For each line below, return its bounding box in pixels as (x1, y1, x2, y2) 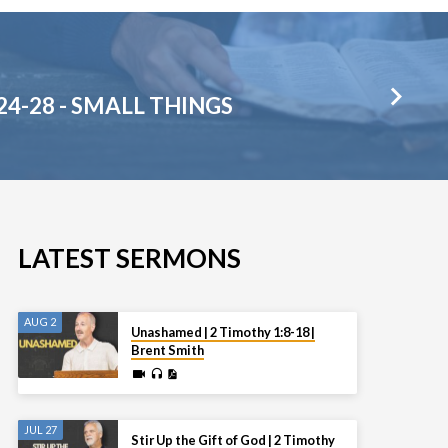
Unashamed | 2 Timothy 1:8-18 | (131, 323, 316, 340)
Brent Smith (131, 341, 205, 358)
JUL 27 (23, 423, 57, 437)
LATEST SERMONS (17, 241, 241, 274)
